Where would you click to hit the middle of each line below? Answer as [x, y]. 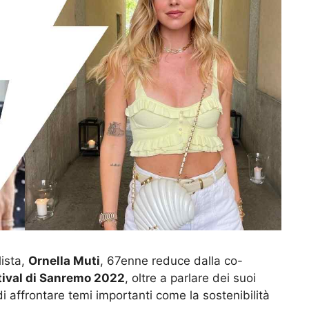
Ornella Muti [64, 261]
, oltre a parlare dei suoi [190, 278]
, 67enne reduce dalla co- [171, 261]
